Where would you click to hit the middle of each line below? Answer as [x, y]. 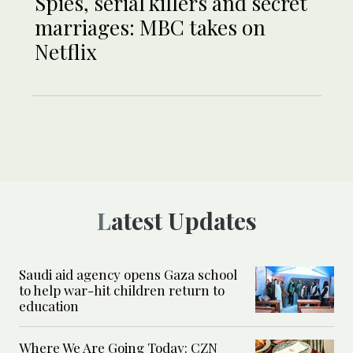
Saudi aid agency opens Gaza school [128, 275]
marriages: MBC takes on [150, 28]
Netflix [66, 52]
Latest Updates [184, 221]
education [49, 306]
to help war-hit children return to [122, 290]
